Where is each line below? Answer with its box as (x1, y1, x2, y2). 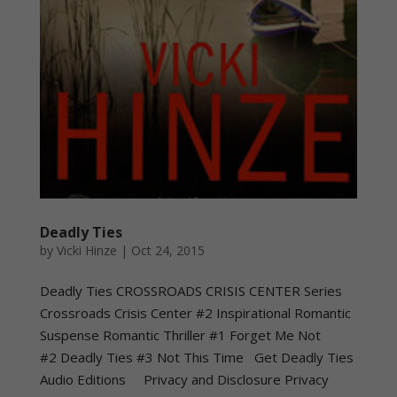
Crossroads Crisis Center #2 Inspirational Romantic (39, 304, 351, 323)
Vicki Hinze (56, 242, 117, 260)
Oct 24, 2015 (130, 242, 205, 260)
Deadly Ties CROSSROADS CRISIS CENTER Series (39, 282, 342, 300)
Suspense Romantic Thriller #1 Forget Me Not (39, 326, 321, 345)
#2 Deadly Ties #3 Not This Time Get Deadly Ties (39, 348, 354, 367)
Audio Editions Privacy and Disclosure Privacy (39, 370, 329, 389)
